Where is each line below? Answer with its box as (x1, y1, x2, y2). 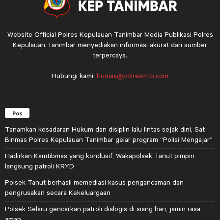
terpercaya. (93, 51, 127, 59)
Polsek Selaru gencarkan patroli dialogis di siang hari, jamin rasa (5, 205, 200, 213)
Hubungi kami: (52, 71, 97, 80)
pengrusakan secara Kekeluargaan (5, 189, 110, 197)
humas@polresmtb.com (97, 71, 168, 80)
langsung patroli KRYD (5, 162, 74, 170)
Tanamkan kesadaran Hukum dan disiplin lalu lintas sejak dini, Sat (5, 125, 205, 134)
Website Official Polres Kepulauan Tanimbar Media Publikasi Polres (7, 30, 213, 38)
